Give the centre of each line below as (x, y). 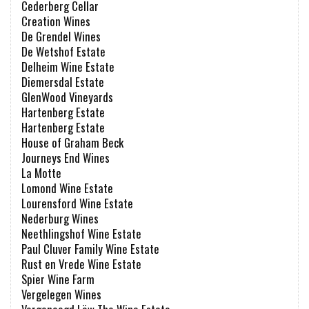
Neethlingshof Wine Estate (81, 233)
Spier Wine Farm (58, 279)
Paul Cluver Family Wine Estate (90, 248)
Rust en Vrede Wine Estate (81, 263)
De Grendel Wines (61, 36)
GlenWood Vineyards (67, 97)
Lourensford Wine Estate (77, 203)
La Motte (41, 172)
